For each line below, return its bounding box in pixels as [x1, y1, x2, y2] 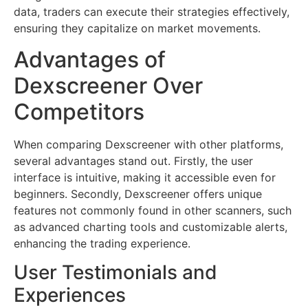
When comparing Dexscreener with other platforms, [14, 137, 283, 151]
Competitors [14, 98, 144, 125]
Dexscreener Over [14, 71, 203, 99]
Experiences [14, 283, 126, 307]
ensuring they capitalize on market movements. [14, 21, 261, 36]
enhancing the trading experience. [14, 236, 190, 250]
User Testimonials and [14, 260, 217, 284]
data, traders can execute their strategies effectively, [14, 5, 289, 19]
